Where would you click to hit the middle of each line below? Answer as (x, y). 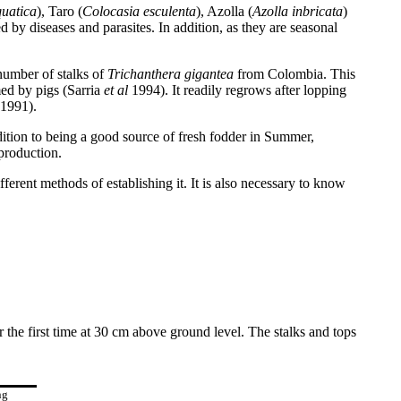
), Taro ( (60, 11)
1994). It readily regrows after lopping (239, 90)
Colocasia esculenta (139, 11)
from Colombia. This (294, 74)
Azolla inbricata (298, 11)
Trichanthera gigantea (171, 74)
